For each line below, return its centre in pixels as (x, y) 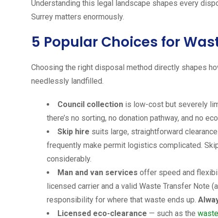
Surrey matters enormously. (78, 17)
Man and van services (98, 172)
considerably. (69, 159)
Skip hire (73, 131)
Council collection (90, 104)
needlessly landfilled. (67, 81)
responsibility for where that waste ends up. (122, 200)
